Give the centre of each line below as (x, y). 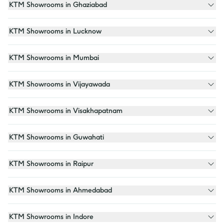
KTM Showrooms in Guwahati (65, 137)
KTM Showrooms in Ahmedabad (69, 190)
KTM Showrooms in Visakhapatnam (74, 111)
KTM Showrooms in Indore (60, 217)
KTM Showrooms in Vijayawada (68, 84)
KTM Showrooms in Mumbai (63, 58)
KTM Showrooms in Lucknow (64, 31)
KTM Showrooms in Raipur (60, 164)
